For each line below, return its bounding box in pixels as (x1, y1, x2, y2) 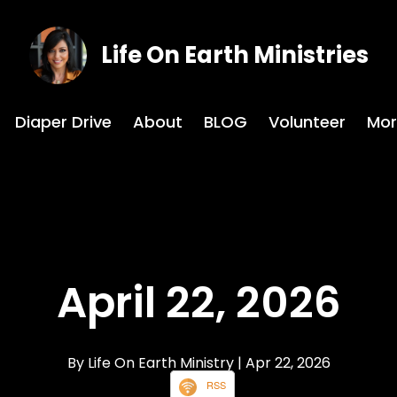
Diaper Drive (14, 111, 112, 133)
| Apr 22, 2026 (237, 353, 331, 374)
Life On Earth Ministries (100, 39, 369, 71)
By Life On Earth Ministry (66, 353, 237, 374)
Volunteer (268, 111, 346, 133)
